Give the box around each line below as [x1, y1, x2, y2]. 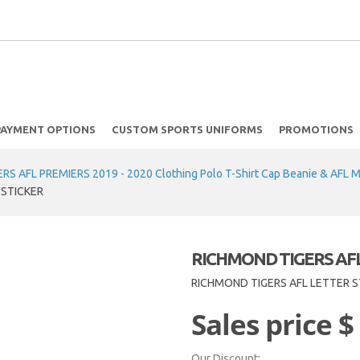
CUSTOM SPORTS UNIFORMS [111, 124, 263, 135]
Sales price [191, 305, 339, 343]
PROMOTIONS [278, 124, 354, 135]
